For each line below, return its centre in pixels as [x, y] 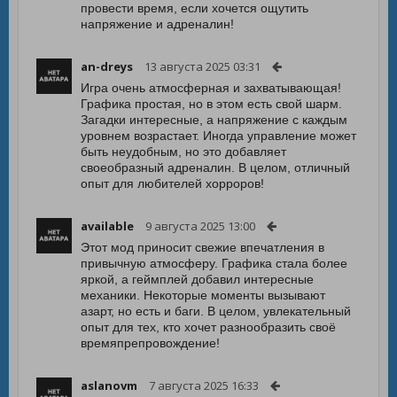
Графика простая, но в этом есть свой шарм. [211, 104]
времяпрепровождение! [150, 343]
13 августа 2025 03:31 [202, 66]
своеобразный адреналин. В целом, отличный [215, 167]
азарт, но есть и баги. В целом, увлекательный [216, 311]
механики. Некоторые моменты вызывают [203, 295]
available [107, 226]
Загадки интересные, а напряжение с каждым [214, 120]
